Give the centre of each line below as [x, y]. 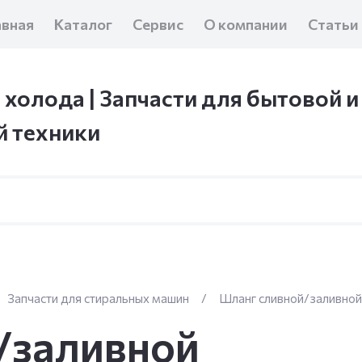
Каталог [83, 24]
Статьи [333, 24]
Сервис [158, 24]
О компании [246, 24]
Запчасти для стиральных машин [98, 298]
